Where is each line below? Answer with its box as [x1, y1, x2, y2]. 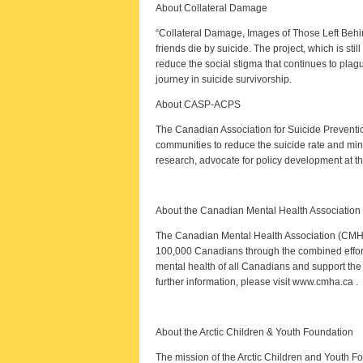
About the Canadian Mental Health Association [156, 205, 361, 216]
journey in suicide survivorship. [156, 74, 292, 85]
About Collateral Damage [156, 2, 267, 14]
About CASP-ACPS [156, 99, 241, 110]
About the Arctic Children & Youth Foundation [156, 327, 353, 338]
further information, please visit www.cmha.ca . [156, 276, 358, 288]
